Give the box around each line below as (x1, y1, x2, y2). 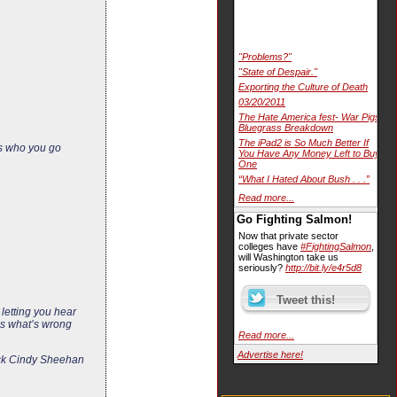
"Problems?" (238, 51, 292, 63)
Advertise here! (237, 349, 303, 361)
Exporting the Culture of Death (238, 82, 368, 93)
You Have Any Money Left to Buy (238, 148, 380, 160)
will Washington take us (238, 252, 339, 263)
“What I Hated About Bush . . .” (238, 174, 370, 185)
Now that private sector (238, 230, 339, 242)
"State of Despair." (238, 66, 317, 78)
